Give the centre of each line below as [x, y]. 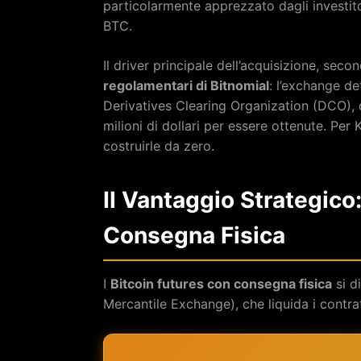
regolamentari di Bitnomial [186, 85]
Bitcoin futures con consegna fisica [221, 283]
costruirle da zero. [159, 145]
